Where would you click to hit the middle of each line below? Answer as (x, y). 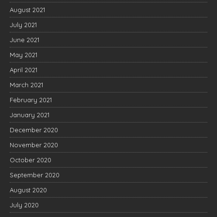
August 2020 (28, 190)
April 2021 (23, 70)
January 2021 (30, 115)
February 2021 (31, 100)
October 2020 (31, 160)
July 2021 (23, 24)
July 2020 (24, 205)
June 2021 (24, 39)
